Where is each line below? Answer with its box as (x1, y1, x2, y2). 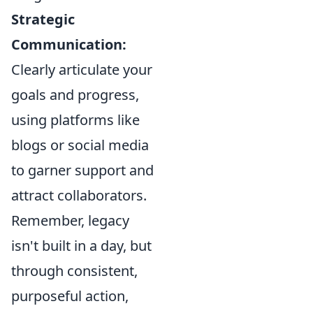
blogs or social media (11, 136, 149, 155)
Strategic (11, 10, 75, 29)
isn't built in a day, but (11, 236, 152, 256)
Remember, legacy (11, 211, 129, 231)
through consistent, (11, 261, 138, 281)
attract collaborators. (11, 186, 147, 205)
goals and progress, (11, 85, 139, 105)
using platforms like (11, 110, 140, 130)
